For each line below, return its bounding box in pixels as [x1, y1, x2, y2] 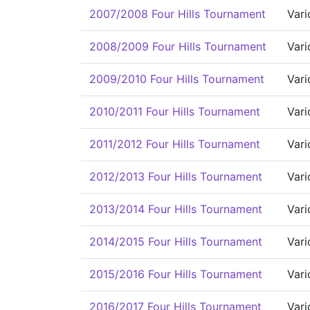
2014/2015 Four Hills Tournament [89, 235, 262, 248]
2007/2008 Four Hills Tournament [89, 7, 266, 21]
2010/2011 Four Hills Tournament [89, 104, 260, 118]
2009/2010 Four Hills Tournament [89, 72, 264, 86]
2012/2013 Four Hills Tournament [89, 170, 262, 183]
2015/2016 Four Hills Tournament [89, 267, 262, 281]
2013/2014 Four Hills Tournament [89, 202, 262, 216]
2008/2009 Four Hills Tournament [89, 39, 266, 53]
